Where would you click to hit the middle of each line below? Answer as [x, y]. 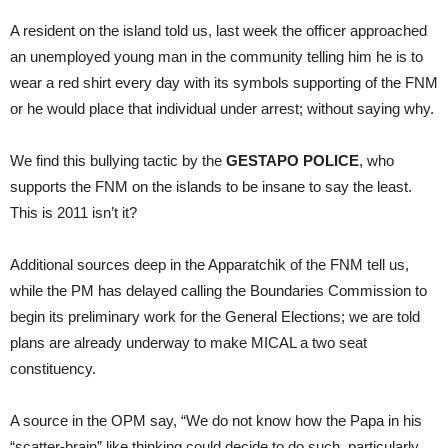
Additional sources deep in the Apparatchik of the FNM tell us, [209, 264]
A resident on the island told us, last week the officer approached [218, 30]
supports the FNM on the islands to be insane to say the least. [211, 186]
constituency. [53, 368]
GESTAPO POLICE [290, 160]
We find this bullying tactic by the [116, 160]
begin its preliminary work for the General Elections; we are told [215, 316]
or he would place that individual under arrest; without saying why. [222, 108]
